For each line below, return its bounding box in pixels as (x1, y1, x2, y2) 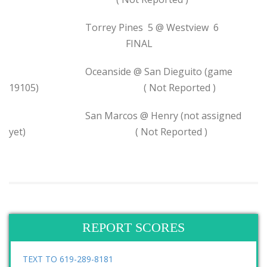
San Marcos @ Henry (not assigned (9, 109, 241, 122)
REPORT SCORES (82, 220, 185, 235)
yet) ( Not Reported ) (9, 125, 207, 138)
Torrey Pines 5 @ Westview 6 (9, 21, 254, 34)
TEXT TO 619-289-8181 (23, 253, 113, 265)
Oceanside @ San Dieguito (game (9, 65, 232, 78)
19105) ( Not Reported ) (9, 81, 216, 94)
